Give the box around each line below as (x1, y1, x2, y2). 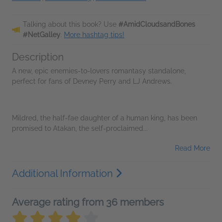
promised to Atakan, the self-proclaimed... (12, 124, 148, 132)
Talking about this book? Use (23, 20, 118, 28)
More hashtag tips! (64, 31, 124, 39)
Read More (175, 144, 210, 152)
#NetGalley (23, 31, 60, 39)
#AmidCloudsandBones (118, 20, 195, 28)
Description (12, 51, 64, 63)
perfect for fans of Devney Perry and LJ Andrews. (12, 77, 174, 85)
